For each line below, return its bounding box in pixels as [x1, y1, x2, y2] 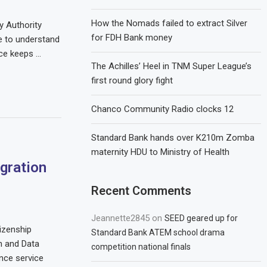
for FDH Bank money [91, 32, 173, 43]
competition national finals [91, 242, 191, 252]
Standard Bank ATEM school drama [91, 228, 225, 237]
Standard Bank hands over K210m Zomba [91, 132, 255, 143]
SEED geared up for [164, 213, 238, 223]
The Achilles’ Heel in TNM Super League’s [91, 61, 252, 72]
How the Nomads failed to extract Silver [91, 18, 248, 29]
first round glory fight [91, 75, 173, 86]
